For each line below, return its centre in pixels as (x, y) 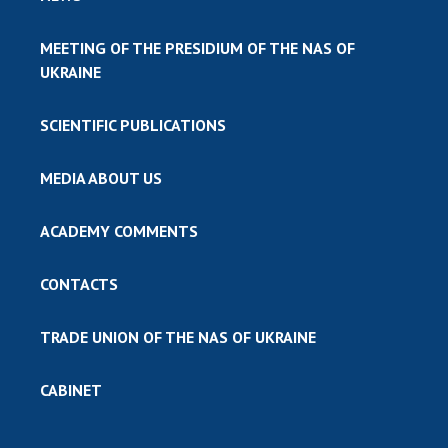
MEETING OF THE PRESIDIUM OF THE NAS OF (197, 47)
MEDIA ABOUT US (101, 177)
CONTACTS (79, 283)
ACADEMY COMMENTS (119, 230)
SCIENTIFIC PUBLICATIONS (133, 124)
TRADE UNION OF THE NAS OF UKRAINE (178, 336)
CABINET (71, 389)
